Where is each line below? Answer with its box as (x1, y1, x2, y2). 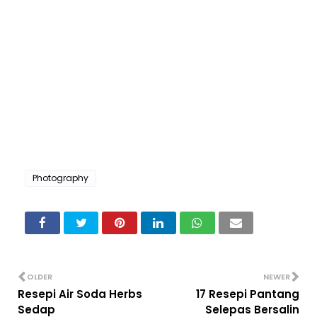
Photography (33, 172, 88, 185)
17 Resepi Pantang (196, 287, 299, 302)
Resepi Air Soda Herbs (18, 287, 142, 302)
